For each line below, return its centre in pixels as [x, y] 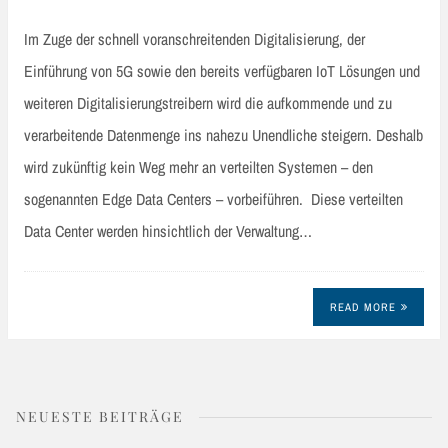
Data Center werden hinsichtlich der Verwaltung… [168, 230]
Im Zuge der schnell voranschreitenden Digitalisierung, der [194, 38]
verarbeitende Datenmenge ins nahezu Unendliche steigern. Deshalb [223, 134]
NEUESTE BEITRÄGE [100, 417]
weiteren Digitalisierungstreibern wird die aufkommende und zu [208, 102]
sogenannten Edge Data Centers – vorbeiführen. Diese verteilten [213, 198]
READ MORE [362, 307]
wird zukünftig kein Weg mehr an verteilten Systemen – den [198, 166]
